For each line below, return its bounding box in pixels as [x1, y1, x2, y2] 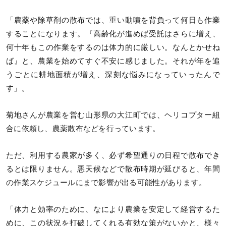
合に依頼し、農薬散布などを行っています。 [6, 124, 160, 133]
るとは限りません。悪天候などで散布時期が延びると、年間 [6, 164, 220, 173]
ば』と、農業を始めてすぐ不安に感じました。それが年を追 [6, 56, 220, 65]
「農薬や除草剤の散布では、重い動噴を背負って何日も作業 [6, 16, 220, 24]
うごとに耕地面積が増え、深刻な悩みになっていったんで [6, 70, 220, 79]
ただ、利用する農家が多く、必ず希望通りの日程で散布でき [6, 151, 220, 159]
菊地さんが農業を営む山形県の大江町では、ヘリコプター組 [6, 110, 220, 119]
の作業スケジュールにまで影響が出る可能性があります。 [6, 178, 207, 187]
